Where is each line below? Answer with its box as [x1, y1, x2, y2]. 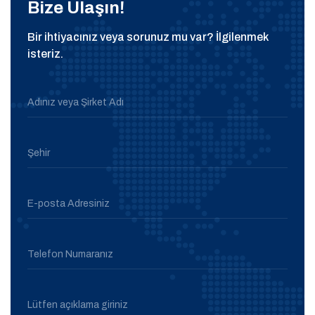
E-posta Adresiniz [27, 198, 110, 209]
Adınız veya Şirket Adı [27, 96, 124, 108]
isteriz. [27, 47, 63, 60]
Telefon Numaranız [27, 248, 113, 259]
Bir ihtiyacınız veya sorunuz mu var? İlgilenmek [27, 30, 268, 43]
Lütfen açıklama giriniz [27, 299, 128, 310]
